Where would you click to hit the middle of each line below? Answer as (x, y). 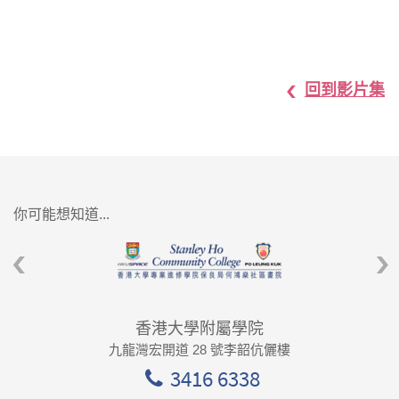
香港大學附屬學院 (199, 328)
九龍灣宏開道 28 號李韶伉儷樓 (199, 349)
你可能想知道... (61, 214)
